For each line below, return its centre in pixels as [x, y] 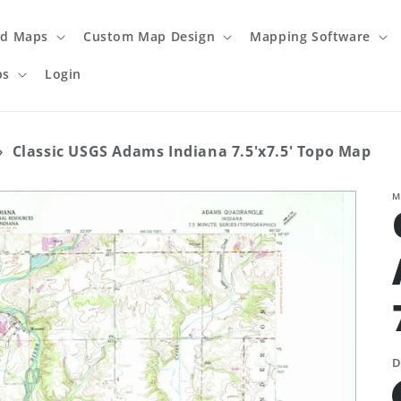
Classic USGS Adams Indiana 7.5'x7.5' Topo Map [192, 151]
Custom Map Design [149, 36]
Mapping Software [310, 36]
